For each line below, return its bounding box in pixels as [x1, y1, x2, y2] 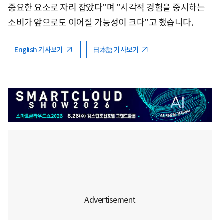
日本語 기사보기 [93, 45, 140, 54]
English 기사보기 [14, 45, 64, 54]
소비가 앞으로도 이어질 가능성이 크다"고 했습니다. [8, 16, 192, 28]
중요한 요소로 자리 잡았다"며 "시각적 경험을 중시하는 [8, 1, 205, 13]
